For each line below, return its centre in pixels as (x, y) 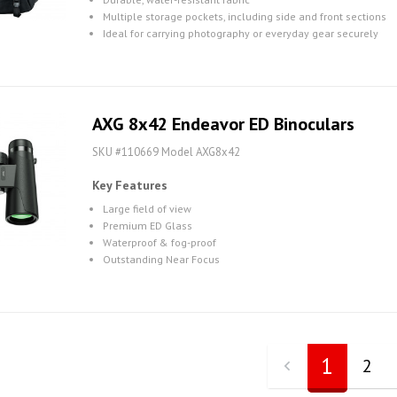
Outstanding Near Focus (161, 259)
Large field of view (147, 209)
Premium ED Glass (148, 226)
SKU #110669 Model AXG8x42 (166, 152)
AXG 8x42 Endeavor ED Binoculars (223, 124)
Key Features (130, 185)
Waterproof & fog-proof (160, 242)
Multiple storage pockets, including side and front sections (245, 16)
